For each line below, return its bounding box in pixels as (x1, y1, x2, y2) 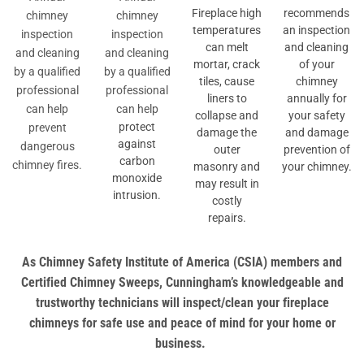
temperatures (193, 23, 262, 37)
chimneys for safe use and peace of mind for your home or (28, 315, 336, 331)
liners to (206, 91, 247, 105)
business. (155, 336, 209, 352)
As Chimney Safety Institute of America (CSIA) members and (22, 254, 342, 271)
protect (119, 119, 156, 133)
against (118, 136, 157, 150)
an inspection (283, 23, 351, 37)
